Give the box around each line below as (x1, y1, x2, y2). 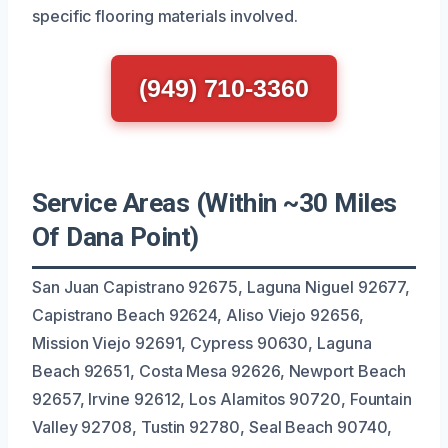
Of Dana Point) (32, 221, 199, 252)
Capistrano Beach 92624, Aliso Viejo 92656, (32, 304, 364, 325)
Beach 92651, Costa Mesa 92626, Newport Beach (32, 360, 406, 381)
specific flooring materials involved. (32, 5, 299, 26)
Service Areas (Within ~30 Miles (32, 187, 397, 218)
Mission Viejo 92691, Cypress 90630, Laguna (32, 332, 372, 353)
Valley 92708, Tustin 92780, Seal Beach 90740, (32, 416, 393, 437)
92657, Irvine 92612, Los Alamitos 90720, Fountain (32, 388, 413, 409)
